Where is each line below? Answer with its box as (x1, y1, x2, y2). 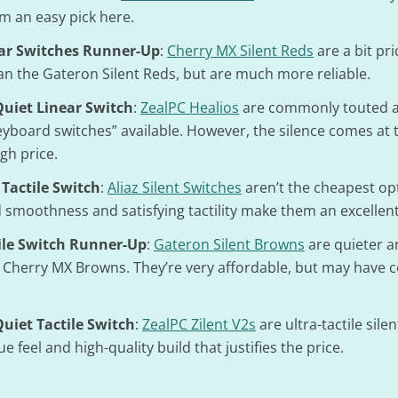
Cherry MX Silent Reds (167, 41, 314, 61)
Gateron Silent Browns (154, 235, 305, 255)
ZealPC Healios (140, 98, 239, 118)
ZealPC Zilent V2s (142, 314, 256, 335)
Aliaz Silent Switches (107, 178, 242, 198)
